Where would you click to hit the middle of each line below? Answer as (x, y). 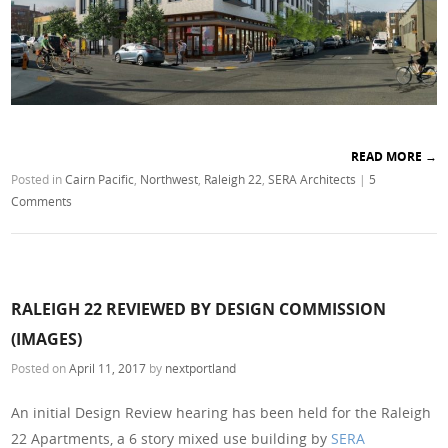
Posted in (38, 179)
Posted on (40, 367)
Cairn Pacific (100, 179)
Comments (42, 201)
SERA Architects (312, 179)
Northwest (169, 179)
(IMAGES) (47, 338)
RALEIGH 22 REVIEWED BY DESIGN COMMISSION (199, 308)
